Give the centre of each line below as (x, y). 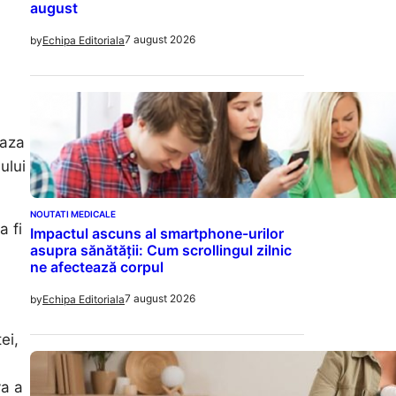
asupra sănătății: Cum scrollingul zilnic (161, 250)
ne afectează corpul (97, 267)
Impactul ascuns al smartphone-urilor (157, 233)
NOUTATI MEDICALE (73, 213)
